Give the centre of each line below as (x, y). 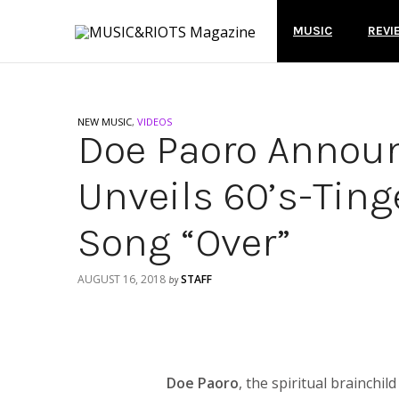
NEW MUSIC (105, 122)
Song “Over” (184, 242)
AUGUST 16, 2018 (122, 279)
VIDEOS (155, 122)
